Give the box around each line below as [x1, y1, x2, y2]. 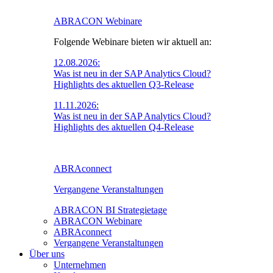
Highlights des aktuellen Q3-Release [54, 79, 194, 90]
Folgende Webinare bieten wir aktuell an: [54, 37, 211, 48]
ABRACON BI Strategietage [54, 205, 167, 216]
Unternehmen [54, 260, 106, 271]
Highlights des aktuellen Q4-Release [54, 122, 194, 133]
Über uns [29, 249, 65, 260]
